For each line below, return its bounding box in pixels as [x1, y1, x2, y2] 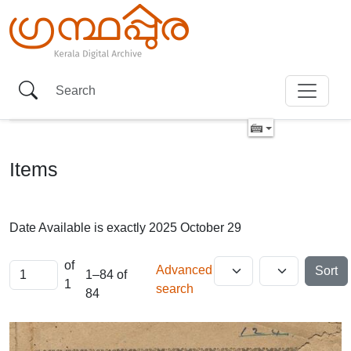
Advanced [155, 263, 212, 277]
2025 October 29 [149, 221, 241, 234]
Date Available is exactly [9, 221, 146, 234]
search [155, 282, 194, 295]
